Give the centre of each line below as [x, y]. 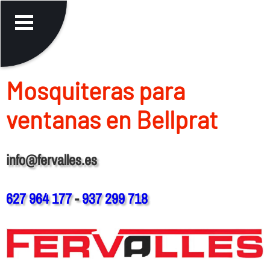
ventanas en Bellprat [112, 119]
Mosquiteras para [95, 90]
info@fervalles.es [51, 159]
